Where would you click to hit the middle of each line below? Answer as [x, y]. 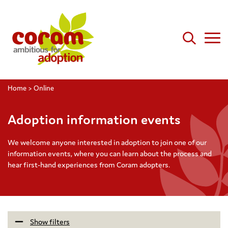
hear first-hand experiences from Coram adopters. [89, 165]
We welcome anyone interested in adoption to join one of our [107, 142]
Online [44, 88]
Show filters [50, 222]
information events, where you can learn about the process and [110, 154]
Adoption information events [94, 119]
